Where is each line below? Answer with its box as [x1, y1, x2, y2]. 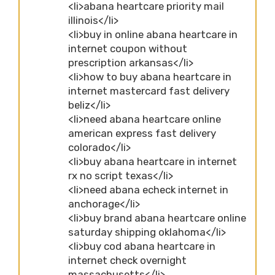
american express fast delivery [68, 126, 216, 139]
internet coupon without [68, 42, 187, 55]
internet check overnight [68, 254, 187, 266]
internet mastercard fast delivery [68, 84, 230, 97]
